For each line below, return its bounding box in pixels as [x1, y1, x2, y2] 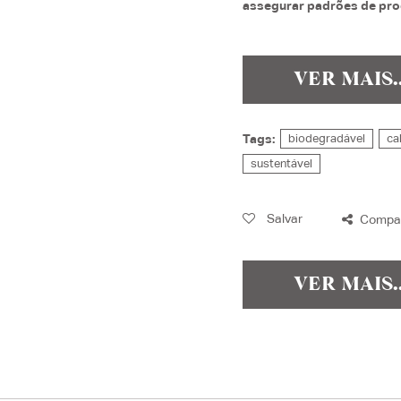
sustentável [251, 157, 313, 171]
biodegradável [288, 132, 366, 146]
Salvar [264, 211, 303, 226]
